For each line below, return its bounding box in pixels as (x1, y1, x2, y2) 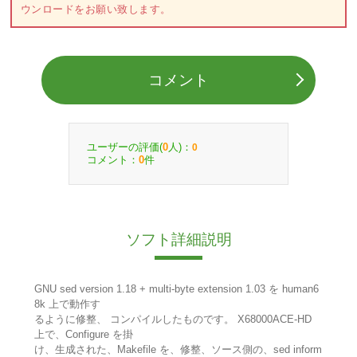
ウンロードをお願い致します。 (20, 3, 171, 16)
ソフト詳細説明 (125, 231, 232, 249)
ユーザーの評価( (87, 140, 163, 153)
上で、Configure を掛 (33, 328, 133, 341)
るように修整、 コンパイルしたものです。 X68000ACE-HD (33, 313, 312, 326)
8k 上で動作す (33, 298, 100, 311)
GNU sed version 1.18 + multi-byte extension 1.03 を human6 (33, 283, 319, 296)
